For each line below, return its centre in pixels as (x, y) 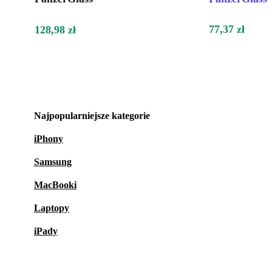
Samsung (53, 162)
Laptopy (52, 208)
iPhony (49, 139)
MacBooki (55, 185)
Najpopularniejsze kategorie (92, 116)
